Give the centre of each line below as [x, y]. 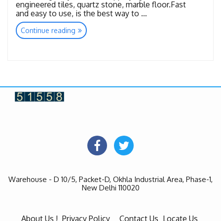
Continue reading [48, 31]
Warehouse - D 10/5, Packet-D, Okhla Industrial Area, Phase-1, [110, 179]
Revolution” [93, 37]
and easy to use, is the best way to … [81, 14]
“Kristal [86, 29]
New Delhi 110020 [110, 187]
